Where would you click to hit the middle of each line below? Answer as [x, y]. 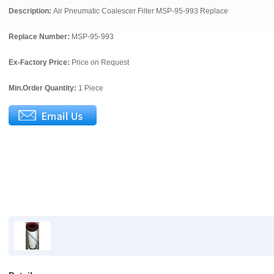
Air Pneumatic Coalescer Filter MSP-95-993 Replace [141, 11]
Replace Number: [40, 37]
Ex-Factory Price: [40, 62]
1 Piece [91, 88]
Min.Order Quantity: [43, 88]
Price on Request [100, 62]
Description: [31, 11]
